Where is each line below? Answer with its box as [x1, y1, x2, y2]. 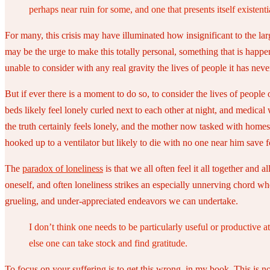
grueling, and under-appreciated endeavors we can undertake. [5, 195, 238, 206]
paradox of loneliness [22, 163, 103, 174]
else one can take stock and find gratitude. [29, 237, 187, 248]
